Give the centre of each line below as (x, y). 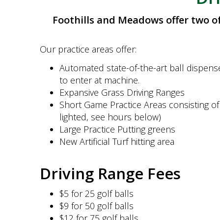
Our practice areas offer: (88, 49)
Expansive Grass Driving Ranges (122, 92)
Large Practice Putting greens (117, 129)
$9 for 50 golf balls (96, 206)
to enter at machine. (99, 80)
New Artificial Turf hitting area (117, 141)
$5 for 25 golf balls (96, 193)
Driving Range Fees (110, 173)
